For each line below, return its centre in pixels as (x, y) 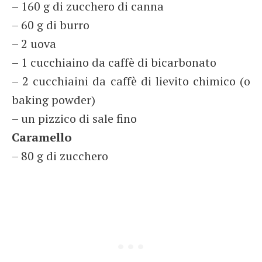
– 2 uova (34, 44)
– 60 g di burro (51, 25)
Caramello (42, 137)
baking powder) (54, 100)
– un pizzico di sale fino (74, 118)
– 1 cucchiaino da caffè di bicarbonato (114, 62)
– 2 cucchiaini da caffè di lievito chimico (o (131, 81)
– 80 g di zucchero (60, 156)
